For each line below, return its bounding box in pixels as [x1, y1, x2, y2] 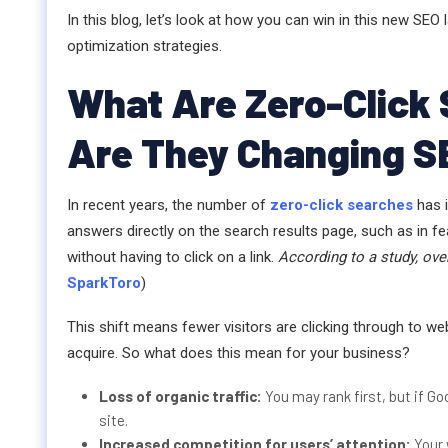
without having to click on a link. [67, 248, 278, 267]
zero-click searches [270, 196, 413, 215]
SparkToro [67, 274, 141, 293]
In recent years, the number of [67, 196, 270, 215]
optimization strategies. [67, 37, 222, 56]
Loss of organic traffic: [99, 387, 265, 406]
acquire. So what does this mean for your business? [67, 344, 410, 363]
